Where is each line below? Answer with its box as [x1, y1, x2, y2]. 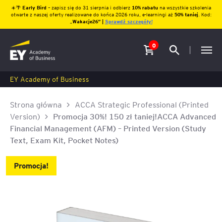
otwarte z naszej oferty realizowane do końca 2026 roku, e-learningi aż [10, 11, 174, 17]
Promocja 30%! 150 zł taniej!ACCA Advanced [53, 111, 216, 121]
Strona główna [10, 99, 62, 110]
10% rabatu [130, 4, 160, 10]
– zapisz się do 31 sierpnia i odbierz [48, 4, 130, 10]
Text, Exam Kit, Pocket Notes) [10, 135, 118, 145]
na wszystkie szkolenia [159, 4, 211, 10]
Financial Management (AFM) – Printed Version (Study [10, 123, 206, 133]
